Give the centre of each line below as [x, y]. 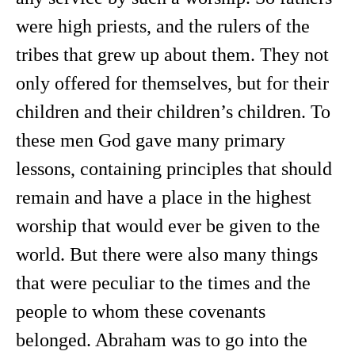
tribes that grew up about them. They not [172, 55]
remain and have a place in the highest [164, 197]
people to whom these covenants [141, 311]
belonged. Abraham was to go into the [162, 340]
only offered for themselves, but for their [172, 83]
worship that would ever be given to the [168, 226]
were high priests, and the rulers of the [163, 26]
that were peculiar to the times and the [163, 283]
